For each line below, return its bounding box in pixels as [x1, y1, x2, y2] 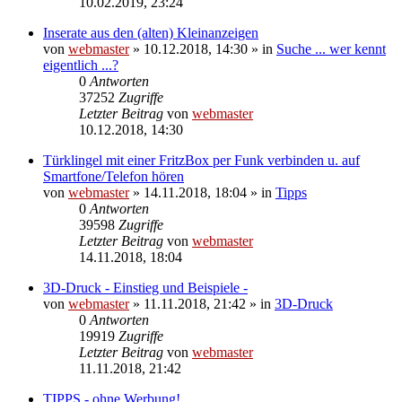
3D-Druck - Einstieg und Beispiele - [43, 279, 248, 295]
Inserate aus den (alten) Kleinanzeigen [43, 24, 258, 40]
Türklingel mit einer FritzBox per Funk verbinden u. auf [43, 152, 360, 168]
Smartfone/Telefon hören [43, 168, 184, 184]
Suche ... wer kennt [276, 40, 386, 57]
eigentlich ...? [43, 57, 118, 73]
